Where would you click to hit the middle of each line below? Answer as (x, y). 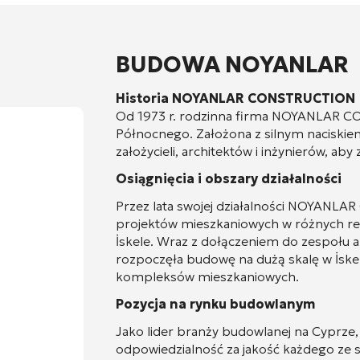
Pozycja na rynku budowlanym (215, 304)
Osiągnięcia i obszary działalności (229, 178)
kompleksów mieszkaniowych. (207, 276)
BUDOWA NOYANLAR (232, 65)
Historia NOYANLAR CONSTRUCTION (235, 98)
